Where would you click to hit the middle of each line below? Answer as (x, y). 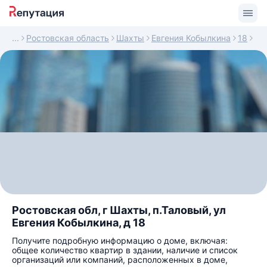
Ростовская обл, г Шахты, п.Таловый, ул (119, 210)
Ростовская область (68, 38)
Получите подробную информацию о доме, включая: (120, 240)
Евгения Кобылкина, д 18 (79, 223)
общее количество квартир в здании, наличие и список (125, 250)
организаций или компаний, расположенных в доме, (120, 260)
